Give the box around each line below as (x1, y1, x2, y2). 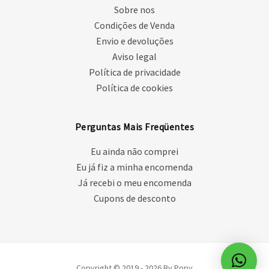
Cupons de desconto (93, 192, 176, 205)
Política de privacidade (88, 66, 181, 79)
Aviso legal (112, 50, 157, 63)
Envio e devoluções (95, 35, 174, 47)
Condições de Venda (94, 19, 175, 32)
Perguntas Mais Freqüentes (74, 121, 195, 133)
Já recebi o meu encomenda (77, 177, 192, 189)
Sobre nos (114, 4, 155, 16)
